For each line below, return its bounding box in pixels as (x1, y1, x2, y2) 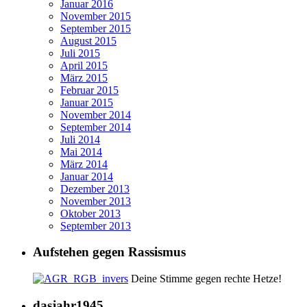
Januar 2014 (60, 170, 113, 182)
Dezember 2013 (60, 182, 130, 195)
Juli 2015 (60, 47, 100, 59)
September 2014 (60, 121, 131, 133)
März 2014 (60, 158, 108, 170)
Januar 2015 (60, 96, 113, 108)
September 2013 (60, 219, 131, 232)
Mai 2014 (60, 145, 102, 158)
